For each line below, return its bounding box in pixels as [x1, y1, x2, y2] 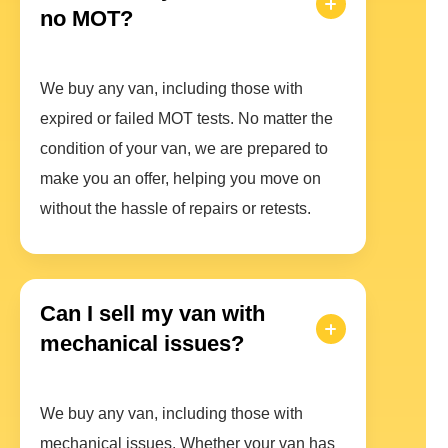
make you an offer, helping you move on [40, 170, 321, 188]
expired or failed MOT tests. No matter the [40, 110, 333, 128]
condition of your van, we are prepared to [40, 140, 328, 158]
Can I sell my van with [40, 301, 265, 327]
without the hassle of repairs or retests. [40, 200, 311, 218]
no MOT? [40, 6, 133, 32]
